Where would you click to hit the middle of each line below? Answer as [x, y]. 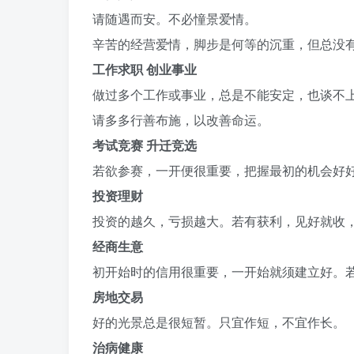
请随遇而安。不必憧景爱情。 [176, 19]
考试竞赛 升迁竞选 [145, 145]
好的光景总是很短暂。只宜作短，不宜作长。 [219, 322]
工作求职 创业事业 [145, 69]
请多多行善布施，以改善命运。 [181, 120]
